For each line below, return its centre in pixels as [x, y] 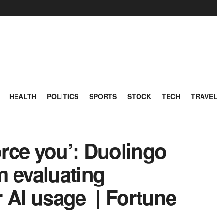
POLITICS [63, 96]
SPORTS [103, 96]
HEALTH [23, 96]
